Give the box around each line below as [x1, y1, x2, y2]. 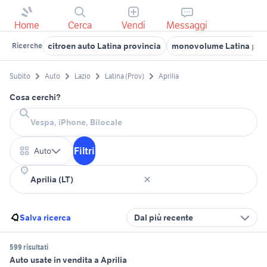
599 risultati [10, 243, 48, 252]
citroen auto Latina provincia [48, 41, 161, 51]
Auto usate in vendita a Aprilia [10, 254, 127, 266]
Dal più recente [134, 212, 193, 223]
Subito [10, 72, 30, 81]
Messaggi [166, 19, 208, 31]
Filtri [74, 145, 95, 157]
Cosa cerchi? [10, 92, 61, 103]
